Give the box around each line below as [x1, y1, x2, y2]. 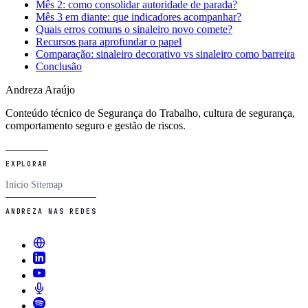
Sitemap [31, 179, 63, 190]
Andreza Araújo [5, 83, 75, 96]
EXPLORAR [5, 159, 49, 169]
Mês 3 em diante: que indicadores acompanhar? [36, 10, 241, 23]
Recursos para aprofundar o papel [36, 35, 181, 47]
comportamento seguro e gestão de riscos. [5, 119, 186, 131]
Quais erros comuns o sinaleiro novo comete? [36, 23, 232, 35]
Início [5, 179, 28, 190]
